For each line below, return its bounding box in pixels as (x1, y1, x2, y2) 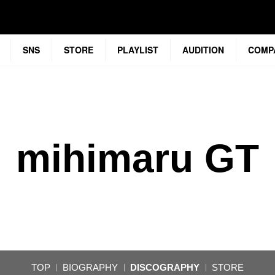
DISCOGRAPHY (130, 262, 199, 273)
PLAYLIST (117, 44, 158, 56)
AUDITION (182, 44, 224, 56)
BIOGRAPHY (63, 262, 118, 273)
